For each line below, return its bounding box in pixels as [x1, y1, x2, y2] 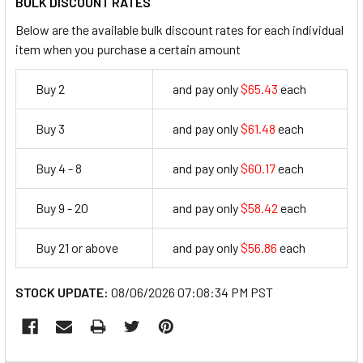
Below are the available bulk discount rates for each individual [15, 21, 344, 37]
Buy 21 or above [36, 239, 118, 255]
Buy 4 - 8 [36, 160, 82, 176]
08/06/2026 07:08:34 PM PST [111, 284, 273, 300]
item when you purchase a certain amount [15, 41, 241, 57]
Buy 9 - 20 [36, 199, 88, 216]
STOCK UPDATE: [15, 284, 109, 300]
